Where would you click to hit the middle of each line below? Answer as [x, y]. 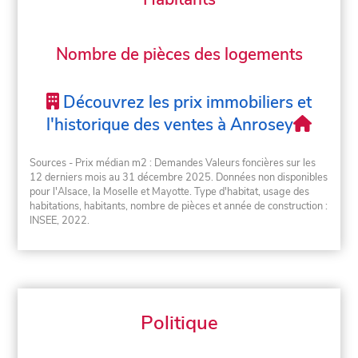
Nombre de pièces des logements [179, 55]
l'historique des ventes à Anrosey [169, 124]
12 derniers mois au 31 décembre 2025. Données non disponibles [179, 178]
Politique [179, 323]
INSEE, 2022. [60, 221]
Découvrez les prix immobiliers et [185, 102]
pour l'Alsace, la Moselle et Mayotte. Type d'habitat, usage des [170, 192]
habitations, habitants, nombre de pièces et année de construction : [179, 207]
